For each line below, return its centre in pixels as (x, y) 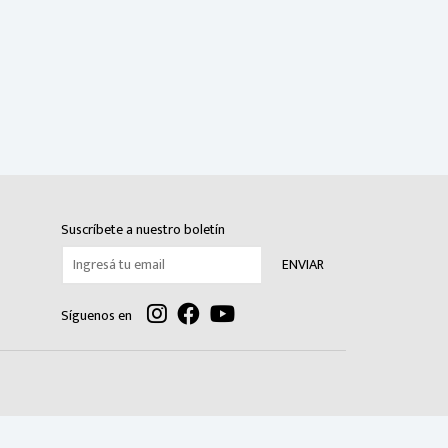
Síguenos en (96, 315)
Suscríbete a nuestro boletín (143, 229)
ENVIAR (303, 264)
